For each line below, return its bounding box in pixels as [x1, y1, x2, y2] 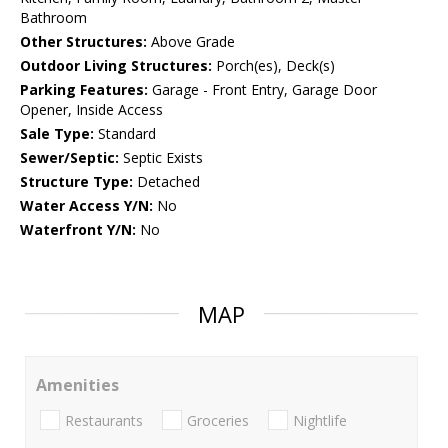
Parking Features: [20, 80, 148, 100]
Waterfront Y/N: [20, 220, 136, 240]
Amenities [36, 374, 119, 397]
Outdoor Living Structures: [20, 56, 212, 76]
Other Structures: [20, 32, 147, 52]
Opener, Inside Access [20, 100, 163, 120]
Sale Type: [20, 124, 94, 144]
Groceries [187, 410, 249, 430]
